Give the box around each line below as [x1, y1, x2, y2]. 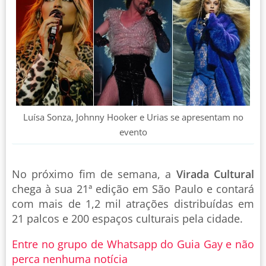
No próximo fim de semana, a [12, 167, 176, 182]
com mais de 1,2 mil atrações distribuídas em [12, 197, 254, 211]
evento [119, 126, 147, 138]
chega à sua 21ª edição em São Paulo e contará [12, 182, 254, 197]
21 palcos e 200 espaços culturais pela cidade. [12, 211, 243, 226]
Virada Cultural [176, 167, 255, 182]
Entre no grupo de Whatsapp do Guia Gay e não [12, 237, 254, 252]
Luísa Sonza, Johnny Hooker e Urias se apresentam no [23, 111, 243, 123]
